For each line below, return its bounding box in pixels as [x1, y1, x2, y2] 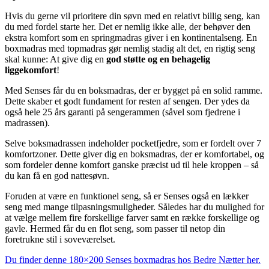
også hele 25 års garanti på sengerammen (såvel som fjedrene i [5, 107, 240, 118]
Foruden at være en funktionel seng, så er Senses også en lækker [5, 191, 249, 202]
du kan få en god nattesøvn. [5, 171, 109, 181]
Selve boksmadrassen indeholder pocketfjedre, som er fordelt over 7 [5, 138, 261, 149]
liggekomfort [5, 65, 56, 76]
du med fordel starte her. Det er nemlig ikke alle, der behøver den [5, 22, 250, 32]
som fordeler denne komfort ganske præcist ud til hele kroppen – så [5, 160, 259, 171]
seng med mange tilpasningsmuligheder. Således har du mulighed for [5, 202, 264, 213]
